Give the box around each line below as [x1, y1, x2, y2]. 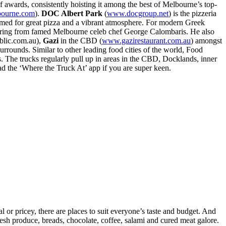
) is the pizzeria [168, 9, 216, 18]
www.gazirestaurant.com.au [102, 36, 191, 45]
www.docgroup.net [107, 9, 168, 18]
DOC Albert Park [41, 9, 102, 18]
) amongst [191, 36, 222, 45]
